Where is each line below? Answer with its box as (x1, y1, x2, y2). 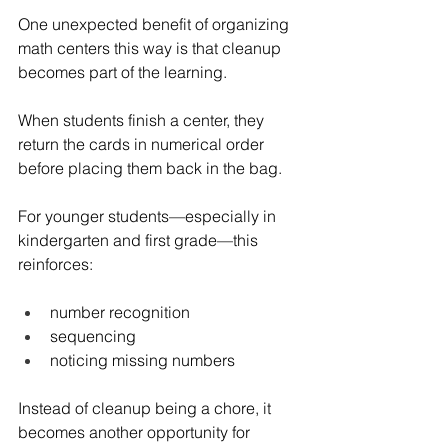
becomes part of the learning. (18, 61, 227, 82)
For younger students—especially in (18, 205, 280, 226)
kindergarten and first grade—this (18, 229, 262, 250)
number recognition (50, 301, 190, 322)
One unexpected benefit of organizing (18, 13, 293, 34)
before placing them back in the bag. (18, 157, 282, 178)
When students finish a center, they (18, 109, 268, 130)
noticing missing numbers (50, 349, 235, 370)
